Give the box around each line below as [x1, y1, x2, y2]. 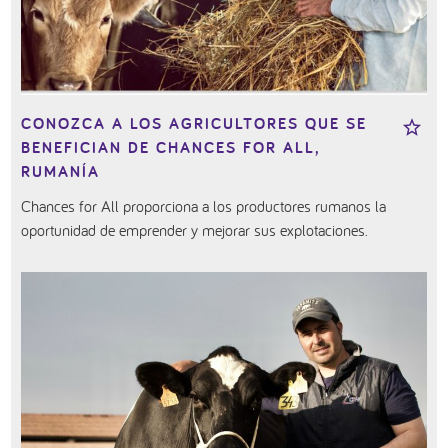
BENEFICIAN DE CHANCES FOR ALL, [21, 137, 321, 159]
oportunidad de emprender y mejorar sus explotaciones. [21, 220, 369, 241]
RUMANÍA [21, 161, 101, 183]
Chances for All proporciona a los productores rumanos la [21, 196, 387, 217]
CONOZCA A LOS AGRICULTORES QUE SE [21, 113, 368, 135]
